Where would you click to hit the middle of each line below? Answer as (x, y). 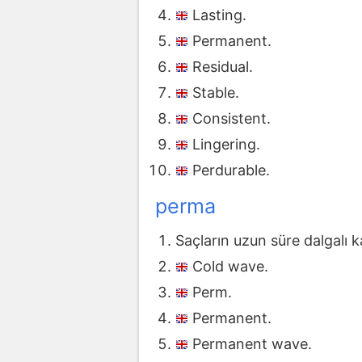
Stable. (216, 92)
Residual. (223, 66)
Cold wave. (230, 267)
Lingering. (226, 144)
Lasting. (219, 15)
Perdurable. (231, 170)
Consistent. (232, 118)
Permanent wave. (252, 344)
